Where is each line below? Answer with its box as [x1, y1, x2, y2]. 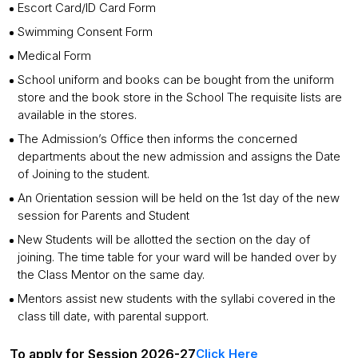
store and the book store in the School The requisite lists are [18, 89, 342, 105]
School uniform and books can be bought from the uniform [18, 72, 334, 87]
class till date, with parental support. [18, 308, 209, 324]
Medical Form [18, 48, 91, 63]
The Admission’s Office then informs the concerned [18, 131, 297, 146]
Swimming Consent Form [18, 24, 153, 39]
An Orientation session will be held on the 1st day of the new [18, 190, 340, 205]
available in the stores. [18, 107, 137, 122]
